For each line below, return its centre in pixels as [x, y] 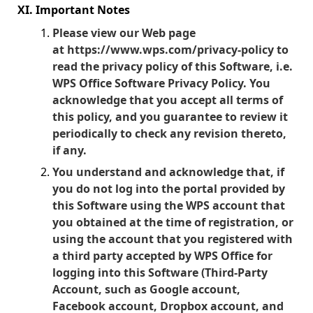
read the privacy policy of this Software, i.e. [173, 66]
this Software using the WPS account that [169, 205]
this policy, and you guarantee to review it [170, 117]
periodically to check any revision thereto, [169, 133]
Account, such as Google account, [146, 289]
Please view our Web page [124, 33]
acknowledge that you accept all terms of [168, 100]
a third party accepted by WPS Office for [162, 256]
